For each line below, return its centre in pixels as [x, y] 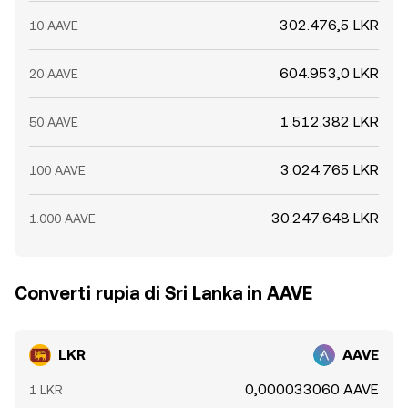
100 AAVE [57, 170]
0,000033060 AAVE [312, 389]
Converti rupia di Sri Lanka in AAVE [163, 293]
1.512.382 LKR [330, 122]
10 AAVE [54, 25]
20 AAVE [54, 74]
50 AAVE [54, 122]
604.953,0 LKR [329, 73]
